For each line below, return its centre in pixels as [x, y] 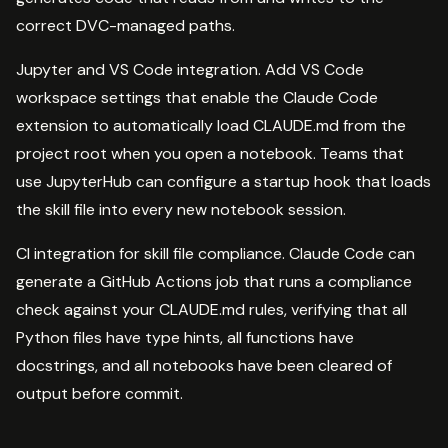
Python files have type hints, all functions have [185, 337]
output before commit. [99, 393]
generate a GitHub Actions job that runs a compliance [214, 281]
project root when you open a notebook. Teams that [210, 153]
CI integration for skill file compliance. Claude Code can [215, 253]
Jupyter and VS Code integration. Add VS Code [190, 69]
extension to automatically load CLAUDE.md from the [211, 125]
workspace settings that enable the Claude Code [197, 97]
